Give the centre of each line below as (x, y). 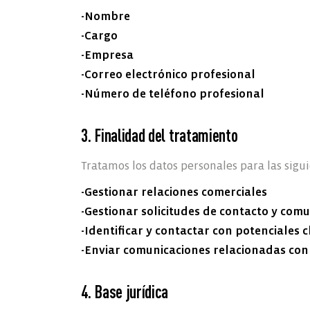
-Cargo (99, 36)
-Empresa (107, 55)
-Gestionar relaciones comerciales (174, 192)
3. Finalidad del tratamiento (159, 135)
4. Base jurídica (125, 291)
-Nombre (106, 16)
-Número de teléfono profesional (173, 94)
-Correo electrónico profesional (168, 74)
